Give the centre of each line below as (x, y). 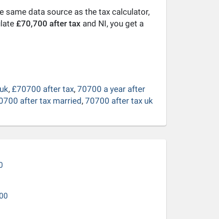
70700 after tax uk (119, 101)
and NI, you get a (112, 23)
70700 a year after (111, 89)
